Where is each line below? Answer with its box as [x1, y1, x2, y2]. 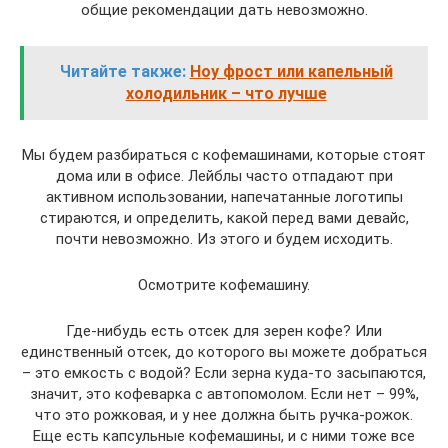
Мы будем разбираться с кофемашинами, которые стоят [22, 146, 426, 164]
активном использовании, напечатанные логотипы [45, 188, 403, 206]
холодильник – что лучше [125, 84, 327, 103]
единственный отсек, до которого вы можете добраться [21, 343, 427, 361]
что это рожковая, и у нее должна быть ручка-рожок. [35, 406, 413, 424]
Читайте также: [59, 62, 186, 81]
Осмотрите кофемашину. [138, 276, 310, 294]
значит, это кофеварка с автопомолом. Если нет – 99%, [29, 385, 419, 403]
